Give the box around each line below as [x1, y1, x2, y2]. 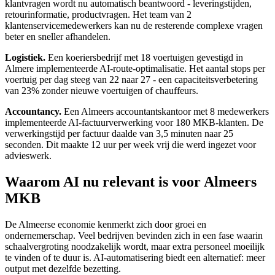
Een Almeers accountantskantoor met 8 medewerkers [61, 106, 269, 117]
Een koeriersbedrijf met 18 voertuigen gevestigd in [45, 52, 243, 63]
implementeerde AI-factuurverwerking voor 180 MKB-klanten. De [5, 117, 263, 128]
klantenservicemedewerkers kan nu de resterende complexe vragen [5, 20, 263, 31]
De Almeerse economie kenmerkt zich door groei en [5, 219, 206, 230]
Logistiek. [5, 52, 45, 63]
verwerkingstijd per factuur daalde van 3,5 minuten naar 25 [5, 128, 233, 139]
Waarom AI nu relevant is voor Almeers [5, 174, 257, 190]
